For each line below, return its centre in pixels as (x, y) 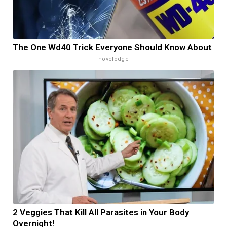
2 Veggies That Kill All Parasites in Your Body (101, 213)
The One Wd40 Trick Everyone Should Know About (112, 47)
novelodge (113, 59)
